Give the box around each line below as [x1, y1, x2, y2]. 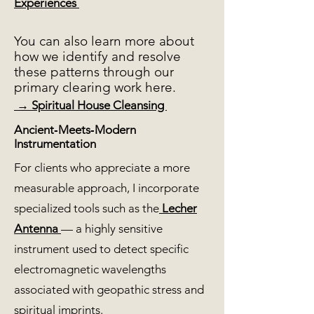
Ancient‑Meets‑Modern [14, 123, 136, 137]
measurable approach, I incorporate [14, 181, 199, 195]
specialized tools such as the [14, 201, 159, 215]
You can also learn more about [14, 33, 194, 49]
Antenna [14, 221, 61, 235]
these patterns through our [14, 64, 174, 80]
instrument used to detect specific [14, 242, 189, 256]
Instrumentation [14, 137, 96, 151]
